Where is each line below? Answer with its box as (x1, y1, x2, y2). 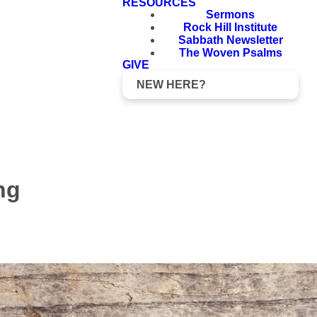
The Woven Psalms (178, 47, 282, 59)
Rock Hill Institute (183, 21, 277, 33)
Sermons (206, 8, 255, 21)
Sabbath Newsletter (178, 34, 283, 46)
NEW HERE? (137, 79, 206, 91)
